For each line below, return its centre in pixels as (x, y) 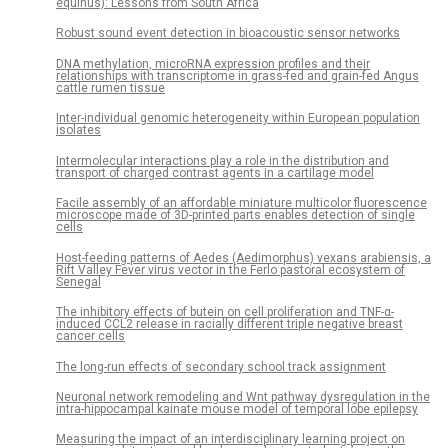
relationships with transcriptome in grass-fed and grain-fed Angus (237, 75)
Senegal (78, 281)
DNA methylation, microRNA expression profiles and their (213, 63)
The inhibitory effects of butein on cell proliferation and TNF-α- (225, 312)
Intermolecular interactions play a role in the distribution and (222, 160)
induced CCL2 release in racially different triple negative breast (229, 324)
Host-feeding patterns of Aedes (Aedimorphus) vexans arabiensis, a (243, 257)
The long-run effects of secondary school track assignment (221, 366)
